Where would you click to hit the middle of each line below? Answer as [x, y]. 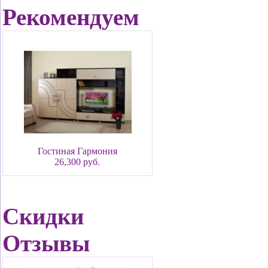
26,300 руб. [77, 162]
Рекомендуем [71, 17]
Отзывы [46, 243]
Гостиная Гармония [77, 151]
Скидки [43, 216]
